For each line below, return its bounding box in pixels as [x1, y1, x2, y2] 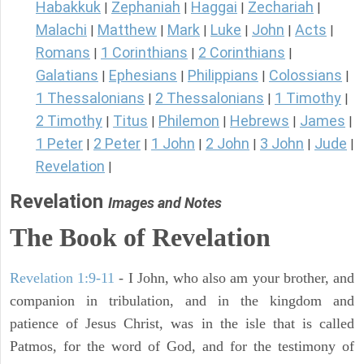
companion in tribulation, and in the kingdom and [10, 292, 354, 310]
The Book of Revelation [10, 223, 271, 253]
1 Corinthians [101, 44, 188, 62]
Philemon [158, 112, 219, 130]
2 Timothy [36, 112, 102, 130]
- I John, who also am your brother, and [115, 270, 355, 287]
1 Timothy [275, 89, 341, 107]
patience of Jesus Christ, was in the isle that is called [10, 315, 354, 332]
